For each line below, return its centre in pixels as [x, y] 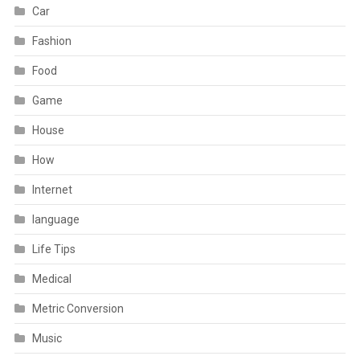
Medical [51, 279]
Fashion [51, 41]
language [55, 220]
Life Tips [53, 250]
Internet [52, 190]
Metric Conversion [78, 309]
